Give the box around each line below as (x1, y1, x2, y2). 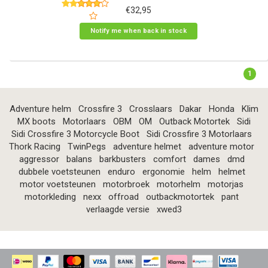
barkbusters (99, 153, 146, 165)
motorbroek (103, 178, 150, 190)
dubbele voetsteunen (18, 166, 100, 177)
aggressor (19, 153, 59, 165)
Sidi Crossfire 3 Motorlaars (147, 128, 252, 139)
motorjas (208, 178, 243, 190)
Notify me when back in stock (90, 26, 187, 35)
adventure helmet (113, 141, 181, 152)
